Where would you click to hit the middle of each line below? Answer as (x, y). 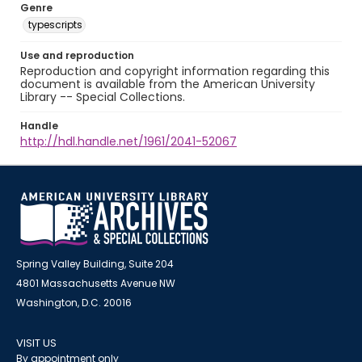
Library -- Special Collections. (103, 97)
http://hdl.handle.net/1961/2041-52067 (128, 141)
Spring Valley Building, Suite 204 (95, 264)
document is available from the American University (168, 84)
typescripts (55, 25)
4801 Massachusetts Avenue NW (96, 283)
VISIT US (36, 343)
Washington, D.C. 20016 (74, 303)
